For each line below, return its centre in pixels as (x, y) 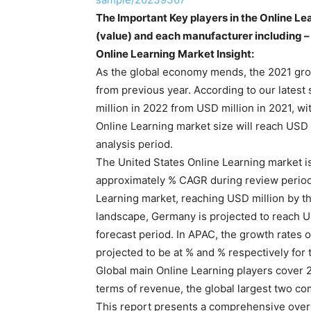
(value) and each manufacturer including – (203, 36)
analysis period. (134, 144)
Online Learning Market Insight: (175, 54)
